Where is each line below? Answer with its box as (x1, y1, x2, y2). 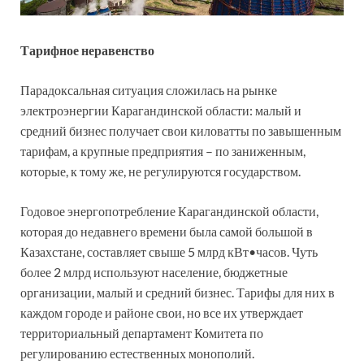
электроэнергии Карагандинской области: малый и (20, 102, 301, 118)
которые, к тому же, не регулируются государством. (20, 162, 301, 179)
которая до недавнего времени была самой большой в (20, 223, 313, 239)
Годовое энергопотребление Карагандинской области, (20, 202, 318, 219)
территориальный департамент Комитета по (20, 324, 263, 340)
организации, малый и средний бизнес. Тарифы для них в (20, 284, 335, 300)
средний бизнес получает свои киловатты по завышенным (20, 122, 341, 138)
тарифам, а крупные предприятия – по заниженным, (20, 142, 305, 158)
